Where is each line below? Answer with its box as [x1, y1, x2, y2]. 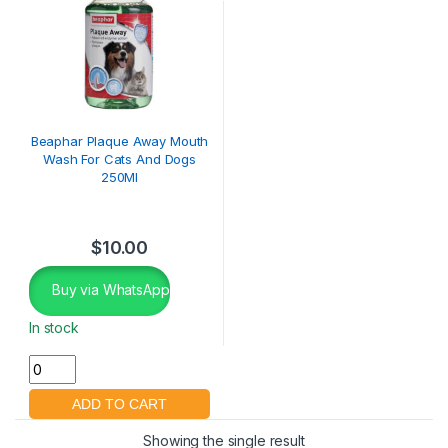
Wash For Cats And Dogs [43, 151, 196, 168]
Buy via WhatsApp [48, 281, 170, 299]
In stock [29, 319, 79, 337]
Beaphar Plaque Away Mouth [30, 133, 209, 150]
